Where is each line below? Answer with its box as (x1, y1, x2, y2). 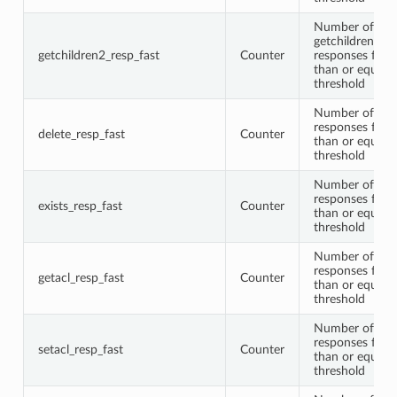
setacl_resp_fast (37, 342, 123, 356)
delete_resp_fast (37, 127, 125, 141)
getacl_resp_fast (37, 270, 124, 284)
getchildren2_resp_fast (37, 48, 160, 62)
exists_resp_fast (37, 198, 122, 213)
